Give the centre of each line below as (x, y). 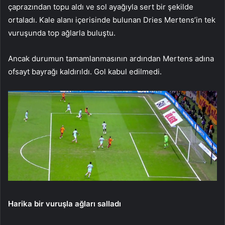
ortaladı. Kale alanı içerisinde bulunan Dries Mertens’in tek (112, 20)
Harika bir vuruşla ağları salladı (65, 204)
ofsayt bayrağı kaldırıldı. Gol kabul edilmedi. (85, 72)
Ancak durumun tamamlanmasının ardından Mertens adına (111, 59)
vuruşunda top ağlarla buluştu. (62, 33)
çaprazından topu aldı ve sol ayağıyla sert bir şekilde (101, 7)
